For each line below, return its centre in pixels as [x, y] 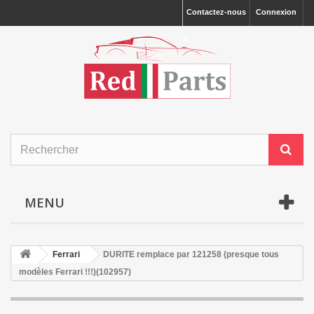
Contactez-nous [216, 12]
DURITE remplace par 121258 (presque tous [191, 254]
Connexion [276, 12]
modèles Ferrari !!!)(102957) [75, 272]
